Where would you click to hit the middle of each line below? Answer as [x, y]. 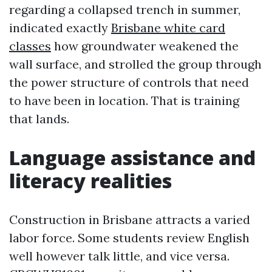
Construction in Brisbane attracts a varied [130, 219]
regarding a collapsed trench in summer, [125, 9]
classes [30, 46]
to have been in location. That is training [124, 100]
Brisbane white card [168, 27]
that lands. [39, 118]
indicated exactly [60, 27]
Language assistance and [132, 157]
